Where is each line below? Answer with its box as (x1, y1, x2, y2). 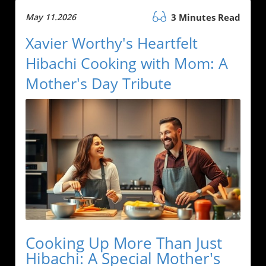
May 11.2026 (26, 11, 76, 23)
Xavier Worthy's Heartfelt (26, 32, 198, 53)
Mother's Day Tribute (26, 72, 172, 93)
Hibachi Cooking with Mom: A (26, 52, 228, 73)
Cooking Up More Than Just (26, 232, 222, 254)
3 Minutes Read (169, 11, 240, 23)
